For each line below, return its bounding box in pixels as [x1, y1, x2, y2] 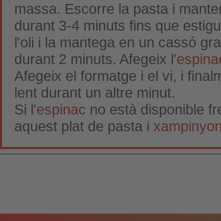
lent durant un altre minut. [14, 84, 175, 101]
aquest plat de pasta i [14, 118, 153, 134]
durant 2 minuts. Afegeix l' [14, 51, 177, 67]
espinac [37, 101, 86, 117]
